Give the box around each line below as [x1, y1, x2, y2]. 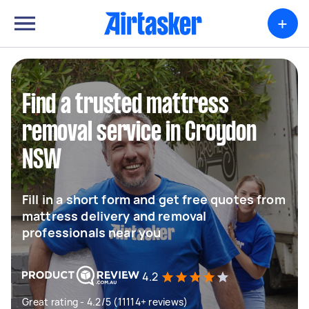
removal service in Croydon [22, 121, 257, 146]
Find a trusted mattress [22, 93, 229, 118]
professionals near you [22, 224, 161, 241]
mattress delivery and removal [22, 208, 207, 224]
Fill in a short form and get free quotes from [22, 191, 286, 208]
